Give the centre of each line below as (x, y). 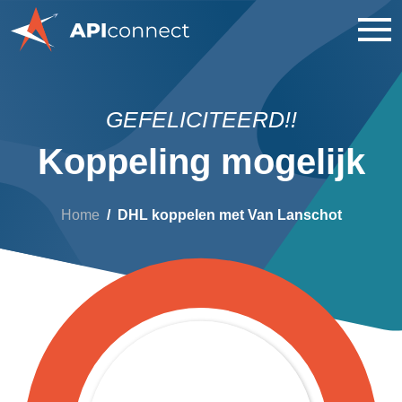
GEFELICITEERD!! (201, 119)
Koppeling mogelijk (201, 162)
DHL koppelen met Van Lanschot (229, 215)
